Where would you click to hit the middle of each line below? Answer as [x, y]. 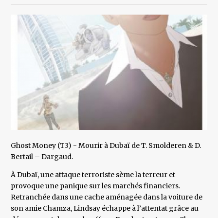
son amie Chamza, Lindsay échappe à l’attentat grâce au [105, 209]
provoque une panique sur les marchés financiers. [96, 186]
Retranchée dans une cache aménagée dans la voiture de [107, 197]
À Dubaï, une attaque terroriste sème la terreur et [93, 175]
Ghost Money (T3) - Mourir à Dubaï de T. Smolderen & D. [106, 146]
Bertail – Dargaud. [42, 157]
